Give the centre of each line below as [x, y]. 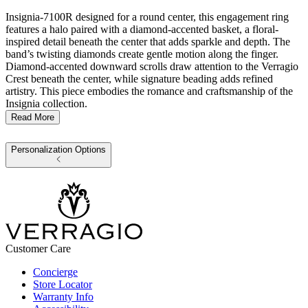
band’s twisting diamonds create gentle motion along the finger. [142, 54]
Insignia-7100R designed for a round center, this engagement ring [147, 17]
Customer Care [38, 249]
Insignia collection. [46, 104]
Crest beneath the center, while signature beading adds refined [139, 79]
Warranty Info [63, 297]
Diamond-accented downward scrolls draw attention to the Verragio [152, 67]
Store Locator [63, 285]
